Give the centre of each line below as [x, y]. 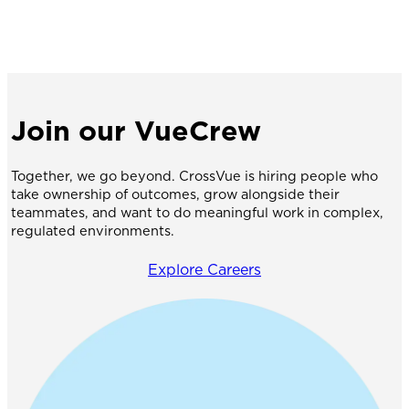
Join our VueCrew [136, 130]
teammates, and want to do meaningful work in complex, [197, 212]
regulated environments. [93, 230]
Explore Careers [204, 270]
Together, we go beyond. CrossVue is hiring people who [194, 175]
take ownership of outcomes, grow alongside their [175, 194]
